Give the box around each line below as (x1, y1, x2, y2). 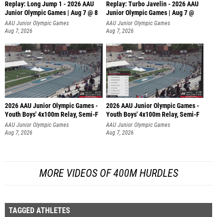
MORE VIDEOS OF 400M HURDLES (39, 167, 178, 179)
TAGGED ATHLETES (9, 205, 70, 215)
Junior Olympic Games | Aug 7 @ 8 (5, 8, 98, 17)
